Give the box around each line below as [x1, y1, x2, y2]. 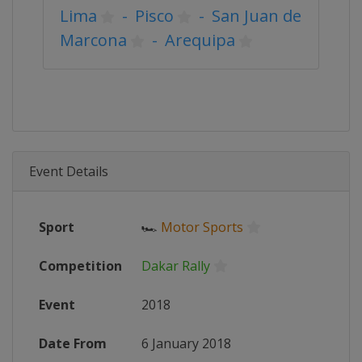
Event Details [29, 162, 108, 180]
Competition [39, 257, 122, 275]
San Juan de [212, 5, 301, 27]
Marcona [60, 29, 127, 51]
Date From [39, 335, 107, 352]
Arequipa [165, 29, 235, 51]
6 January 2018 [141, 335, 231, 352]
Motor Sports [161, 218, 243, 236]
